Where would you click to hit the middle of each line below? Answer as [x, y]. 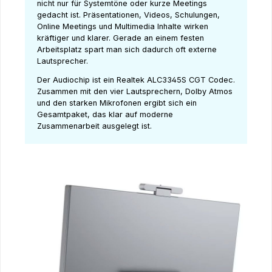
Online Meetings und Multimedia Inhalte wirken [123, 26]
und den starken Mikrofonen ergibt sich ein [117, 103]
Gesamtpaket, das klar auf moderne [105, 115]
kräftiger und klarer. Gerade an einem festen [121, 38]
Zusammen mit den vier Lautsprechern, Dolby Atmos [135, 92]
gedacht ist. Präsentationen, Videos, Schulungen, [128, 15]
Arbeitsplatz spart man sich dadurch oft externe [127, 49]
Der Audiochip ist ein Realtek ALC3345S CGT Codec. [136, 80]
